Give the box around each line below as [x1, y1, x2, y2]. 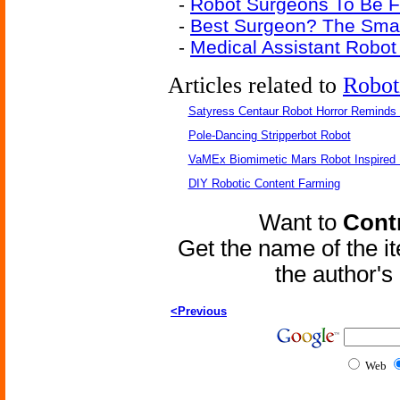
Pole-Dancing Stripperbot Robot [187, 129, 351, 142]
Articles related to [168, 72, 343, 98]
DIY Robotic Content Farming [187, 177, 340, 190]
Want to [259, 210, 343, 235]
